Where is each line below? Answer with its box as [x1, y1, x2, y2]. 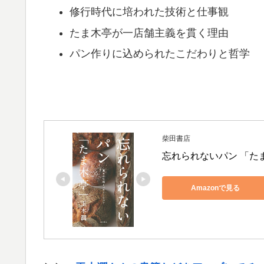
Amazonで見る [190, 183, 240, 192]
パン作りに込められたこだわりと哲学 [69, 48, 250, 60]
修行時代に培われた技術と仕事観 [69, 6, 229, 18]
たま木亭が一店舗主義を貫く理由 [69, 27, 229, 39]
